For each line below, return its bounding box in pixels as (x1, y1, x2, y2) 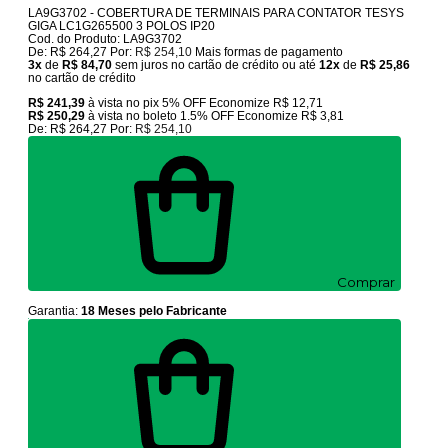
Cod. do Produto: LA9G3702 (28, 32, 183, 47)
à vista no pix (88, 96, 163, 111)
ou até (282, 58, 320, 73)
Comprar (337, 274, 396, 291)
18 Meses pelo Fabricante (81, 304, 228, 319)
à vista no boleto (88, 109, 181, 124)
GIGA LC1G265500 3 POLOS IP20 (28, 19, 216, 34)
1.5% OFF (180, 109, 238, 124)
